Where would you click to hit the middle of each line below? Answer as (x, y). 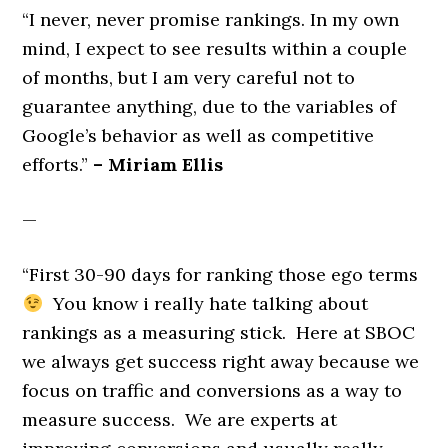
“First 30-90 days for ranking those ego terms (220, 274)
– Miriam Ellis (158, 164)
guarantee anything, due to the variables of (209, 106)
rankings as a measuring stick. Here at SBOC (219, 332)
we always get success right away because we (221, 361)
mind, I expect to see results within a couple (215, 48)
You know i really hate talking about (205, 303)
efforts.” (58, 164)
